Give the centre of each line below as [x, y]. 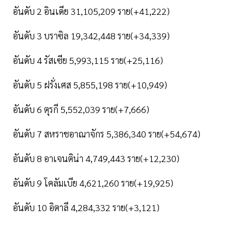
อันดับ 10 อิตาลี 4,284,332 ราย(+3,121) [87, 208]
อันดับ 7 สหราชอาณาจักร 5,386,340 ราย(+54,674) [107, 134]
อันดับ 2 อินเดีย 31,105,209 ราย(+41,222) [91, 11]
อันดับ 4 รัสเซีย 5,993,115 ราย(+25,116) [88, 60]
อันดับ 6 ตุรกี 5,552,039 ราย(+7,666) [82, 109]
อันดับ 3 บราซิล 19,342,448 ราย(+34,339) [92, 36]
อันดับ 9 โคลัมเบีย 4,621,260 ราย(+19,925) [93, 183]
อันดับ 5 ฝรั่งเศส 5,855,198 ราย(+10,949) [91, 85]
